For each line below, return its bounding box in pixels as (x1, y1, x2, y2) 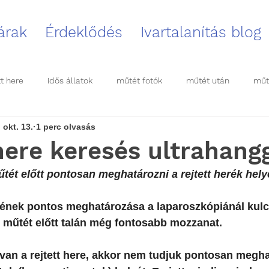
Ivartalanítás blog (141, 23, 261, 41)
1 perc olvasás (36, 121, 95, 131)
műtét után (186, 75, 229, 85)
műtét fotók (116, 75, 162, 85)
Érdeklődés (45, 23, 122, 41)
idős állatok (47, 75, 92, 85)
